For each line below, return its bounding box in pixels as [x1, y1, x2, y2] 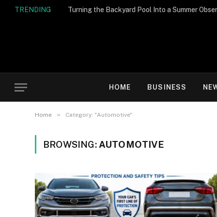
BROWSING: [43, 139, 99, 150]
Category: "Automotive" [65, 111, 132, 118]
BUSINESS [147, 83, 187, 91]
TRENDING [15, 5, 51, 14]
